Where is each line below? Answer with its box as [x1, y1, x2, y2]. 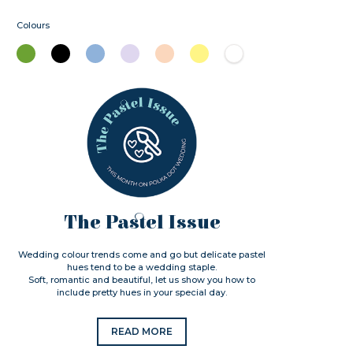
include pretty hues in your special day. [57, 287, 228, 298]
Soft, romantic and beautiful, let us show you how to [28, 274, 256, 285]
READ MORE [111, 325, 173, 337]
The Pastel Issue [63, 212, 221, 234]
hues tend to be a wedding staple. [67, 262, 217, 273]
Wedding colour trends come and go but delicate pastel [18, 249, 266, 260]
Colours [17, 20, 50, 31]
